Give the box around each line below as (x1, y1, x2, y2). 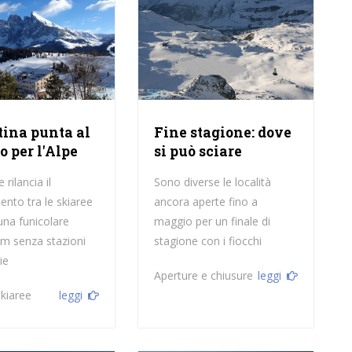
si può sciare (153, 142, 242, 161)
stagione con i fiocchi (153, 233, 262, 249)
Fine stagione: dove (153, 123, 291, 142)
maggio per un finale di (153, 214, 270, 229)
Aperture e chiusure (153, 268, 253, 284)
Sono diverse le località (153, 174, 271, 190)
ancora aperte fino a (153, 194, 258, 210)
